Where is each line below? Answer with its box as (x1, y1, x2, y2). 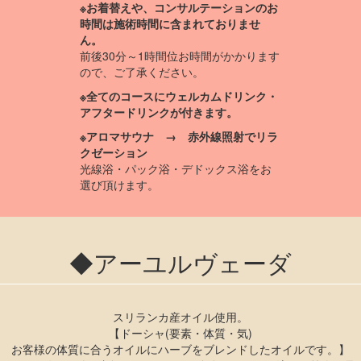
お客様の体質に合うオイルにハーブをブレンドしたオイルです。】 (11, 341, 350, 357)
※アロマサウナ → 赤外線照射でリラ (80, 128, 278, 144)
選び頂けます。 (80, 176, 159, 193)
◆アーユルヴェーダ (69, 245, 292, 280)
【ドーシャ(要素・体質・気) (109, 325, 252, 341)
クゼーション (80, 144, 147, 160)
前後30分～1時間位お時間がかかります (80, 48, 280, 64)
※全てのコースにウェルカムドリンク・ (80, 88, 278, 104)
